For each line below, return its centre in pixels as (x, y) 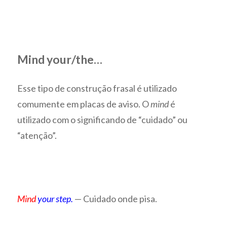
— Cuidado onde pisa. (116, 199)
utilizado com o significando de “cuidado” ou (103, 120)
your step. (55, 199)
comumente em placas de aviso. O (84, 104)
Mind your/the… (60, 60)
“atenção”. (37, 136)
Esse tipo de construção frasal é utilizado (97, 88)
